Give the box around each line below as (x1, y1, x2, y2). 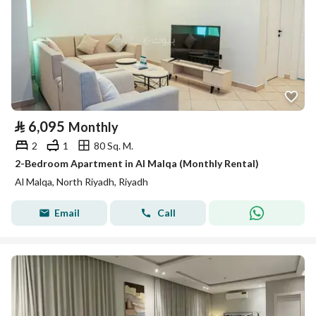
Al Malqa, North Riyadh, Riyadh (15, 176, 148, 188)
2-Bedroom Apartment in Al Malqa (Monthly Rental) (15, 157, 259, 169)
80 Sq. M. (94, 139, 133, 152)
